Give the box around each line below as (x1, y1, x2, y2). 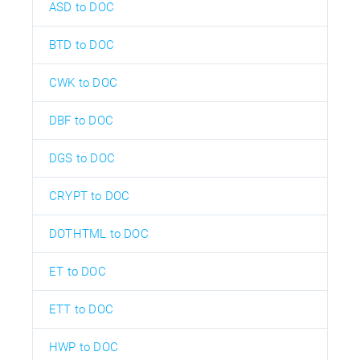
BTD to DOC (49, 37, 114, 52)
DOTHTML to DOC (49, 226, 149, 241)
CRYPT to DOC (49, 188, 130, 203)
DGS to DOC (49, 150, 115, 166)
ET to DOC (49, 264, 106, 279)
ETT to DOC (49, 301, 113, 317)
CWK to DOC (49, 75, 117, 90)
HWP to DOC (49, 339, 118, 354)
